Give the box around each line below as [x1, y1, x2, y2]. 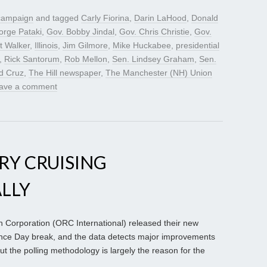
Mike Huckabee [113, 41, 171, 51]
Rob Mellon [64, 54, 107, 64]
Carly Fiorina [81, 13, 129, 23]
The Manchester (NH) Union [105, 68, 212, 78]
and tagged [33, 13, 81, 23]
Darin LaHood [134, 13, 187, 23]
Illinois [35, 41, 58, 51]
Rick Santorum [4, 54, 60, 64]
